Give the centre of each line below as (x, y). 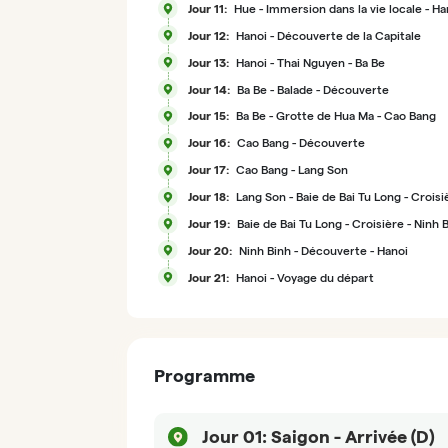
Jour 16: (208, 143)
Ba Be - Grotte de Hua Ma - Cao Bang (335, 116)
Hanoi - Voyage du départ (304, 277)
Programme (205, 375)
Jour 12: (208, 35)
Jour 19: (208, 223)
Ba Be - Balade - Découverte (312, 89)
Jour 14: (208, 89)
